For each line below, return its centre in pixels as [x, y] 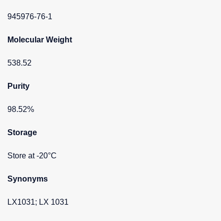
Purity [18, 86]
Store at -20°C [32, 155]
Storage [22, 132]
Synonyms [28, 179]
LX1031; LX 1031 [38, 202]
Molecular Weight [40, 39]
